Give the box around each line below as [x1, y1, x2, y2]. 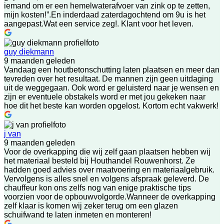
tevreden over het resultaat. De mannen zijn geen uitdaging [4, 74, 213, 83]
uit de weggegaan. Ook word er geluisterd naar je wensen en [4, 83, 219, 92]
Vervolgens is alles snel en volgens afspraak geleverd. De [4, 174, 209, 183]
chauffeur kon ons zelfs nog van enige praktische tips [4, 183, 191, 192]
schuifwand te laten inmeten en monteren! [4, 210, 151, 219]
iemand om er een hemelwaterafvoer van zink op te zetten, [4, 1, 210, 10]
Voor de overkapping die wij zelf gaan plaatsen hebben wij [4, 147, 210, 156]
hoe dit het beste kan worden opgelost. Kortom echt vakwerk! [4, 101, 218, 110]
